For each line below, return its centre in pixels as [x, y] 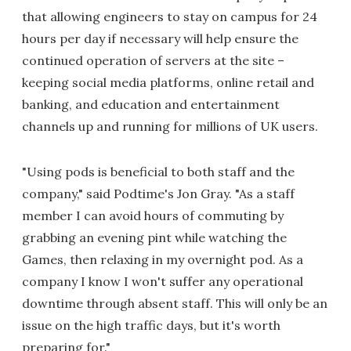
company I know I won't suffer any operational [163, 281]
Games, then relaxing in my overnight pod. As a [163, 259]
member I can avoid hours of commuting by [153, 215]
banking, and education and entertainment [151, 104]
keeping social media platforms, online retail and [168, 82]
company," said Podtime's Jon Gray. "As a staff [158, 193]
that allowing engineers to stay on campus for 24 [170, 16]
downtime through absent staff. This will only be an [175, 303]
